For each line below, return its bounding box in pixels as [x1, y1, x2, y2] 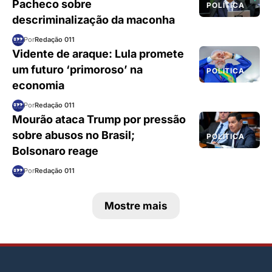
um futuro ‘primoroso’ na [12, 63, 143, 76]
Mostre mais [104, 200, 168, 212]
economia [12, 78, 64, 92]
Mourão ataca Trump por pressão [12, 112, 186, 126]
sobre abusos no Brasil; [12, 128, 135, 141]
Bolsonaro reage [12, 144, 98, 157]
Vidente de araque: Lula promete [12, 47, 184, 60]
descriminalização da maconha [12, 13, 175, 26]
